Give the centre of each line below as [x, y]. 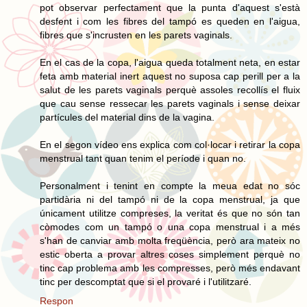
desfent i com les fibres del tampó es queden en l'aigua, [170, 21]
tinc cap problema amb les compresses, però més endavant [170, 268]
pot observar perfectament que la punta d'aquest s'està [170, 7]
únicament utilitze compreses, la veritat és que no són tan [170, 213]
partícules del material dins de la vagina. [127, 117]
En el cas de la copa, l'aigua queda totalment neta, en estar [170, 62]
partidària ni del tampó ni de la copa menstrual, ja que [170, 199]
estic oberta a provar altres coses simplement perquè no [170, 254]
